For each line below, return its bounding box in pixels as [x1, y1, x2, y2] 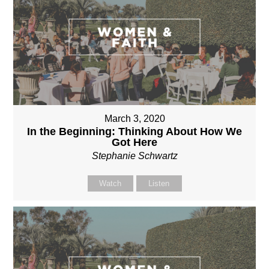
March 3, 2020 [104, 113, 165, 124]
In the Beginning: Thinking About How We [27, 125, 242, 138]
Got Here [112, 136, 157, 149]
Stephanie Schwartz [91, 151, 178, 162]
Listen [148, 179, 169, 189]
